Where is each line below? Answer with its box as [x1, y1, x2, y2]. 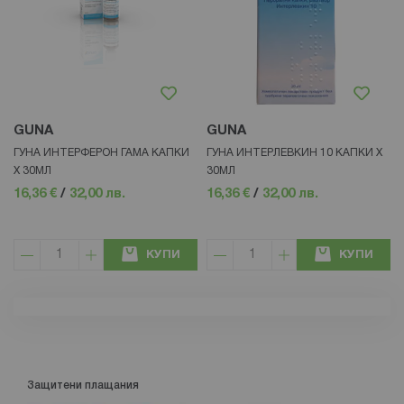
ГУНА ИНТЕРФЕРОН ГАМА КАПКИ [14, 148, 189, 159]
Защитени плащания [27, 381, 139, 391]
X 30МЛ [14, 166, 51, 177]
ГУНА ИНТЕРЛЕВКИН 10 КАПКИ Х [207, 148, 382, 159]
